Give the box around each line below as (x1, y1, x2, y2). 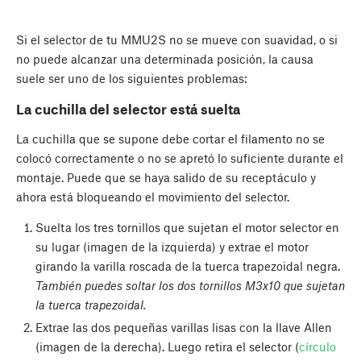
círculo (298, 339, 336, 355)
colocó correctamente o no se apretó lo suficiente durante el (16, 150, 343, 165)
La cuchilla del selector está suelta (16, 100, 240, 117)
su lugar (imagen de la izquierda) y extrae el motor (35, 239, 309, 254)
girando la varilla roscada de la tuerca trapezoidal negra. (35, 258, 340, 273)
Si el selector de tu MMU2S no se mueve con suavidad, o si (16, 32, 338, 48)
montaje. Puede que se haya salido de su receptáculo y (16, 169, 316, 185)
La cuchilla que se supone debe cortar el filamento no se (16, 131, 325, 146)
